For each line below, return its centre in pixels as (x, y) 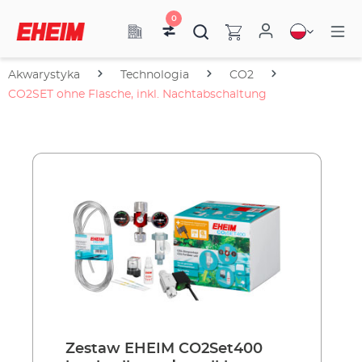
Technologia (155, 75)
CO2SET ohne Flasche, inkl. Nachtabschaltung (137, 95)
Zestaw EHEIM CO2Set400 (164, 349)
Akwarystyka (44, 75)
